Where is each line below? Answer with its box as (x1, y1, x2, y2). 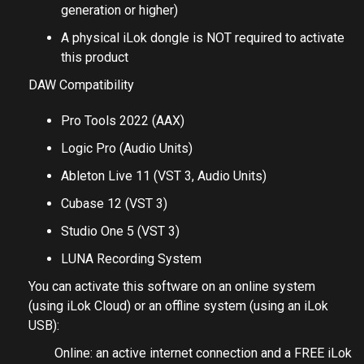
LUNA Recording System (61, 251, 201, 266)
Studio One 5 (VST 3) (61, 223, 180, 239)
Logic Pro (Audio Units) (61, 141, 193, 156)
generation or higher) (61, 2, 178, 18)
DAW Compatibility (28, 77, 134, 93)
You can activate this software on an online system (28, 279, 315, 294)
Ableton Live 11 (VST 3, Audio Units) (61, 168, 266, 184)
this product (61, 50, 128, 65)
